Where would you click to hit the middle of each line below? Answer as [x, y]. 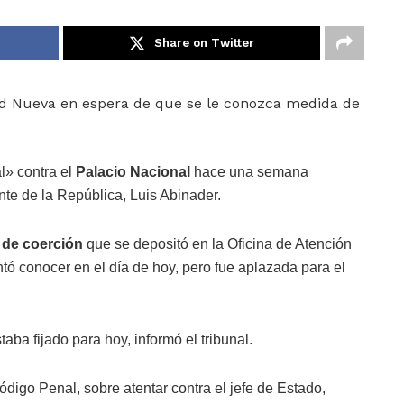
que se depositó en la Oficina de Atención [217, 244]
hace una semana [249, 172]
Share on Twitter [204, 43]
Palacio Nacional [133, 172]
